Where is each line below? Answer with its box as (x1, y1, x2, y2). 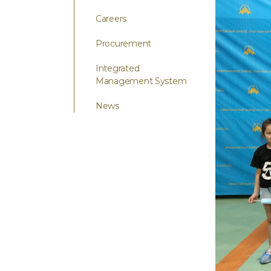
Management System (96, 76, 187, 87)
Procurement (96, 38, 152, 49)
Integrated (96, 63, 140, 74)
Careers (96, 13, 127, 24)
